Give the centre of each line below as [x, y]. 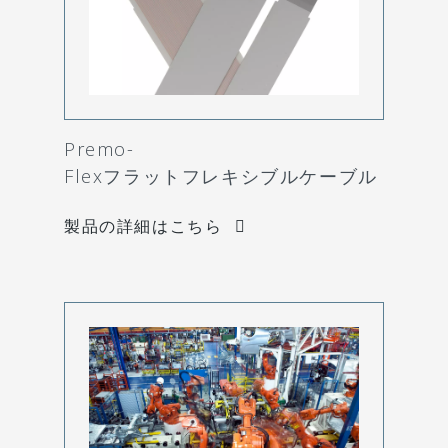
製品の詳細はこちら [143, 226]
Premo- [99, 149]
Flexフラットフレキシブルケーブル [221, 176]
